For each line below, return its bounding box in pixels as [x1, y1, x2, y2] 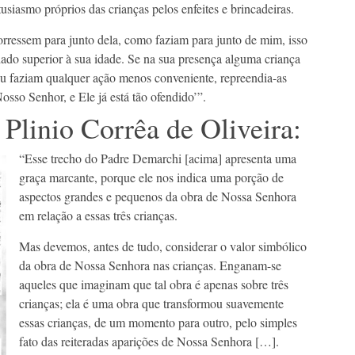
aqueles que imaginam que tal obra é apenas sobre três [18, 276, 288, 293]
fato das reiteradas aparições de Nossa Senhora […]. [18, 333, 279, 350]
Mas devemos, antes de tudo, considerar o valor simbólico [18, 238, 307, 255]
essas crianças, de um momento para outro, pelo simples [18, 314, 297, 331]
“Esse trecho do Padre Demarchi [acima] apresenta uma [18, 150, 296, 167]
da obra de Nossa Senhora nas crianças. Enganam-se [18, 257, 281, 274]
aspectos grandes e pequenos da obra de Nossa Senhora [18, 188, 296, 205]
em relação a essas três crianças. [18, 207, 177, 224]
